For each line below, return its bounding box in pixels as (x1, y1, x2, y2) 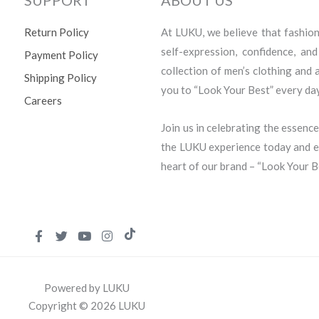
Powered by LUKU (44, 281, 130, 295)
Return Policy (24, 25, 90, 38)
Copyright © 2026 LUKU (28, 299, 145, 313)
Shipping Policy (24, 70, 98, 84)
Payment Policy (24, 48, 99, 61)
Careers (24, 93, 63, 107)
